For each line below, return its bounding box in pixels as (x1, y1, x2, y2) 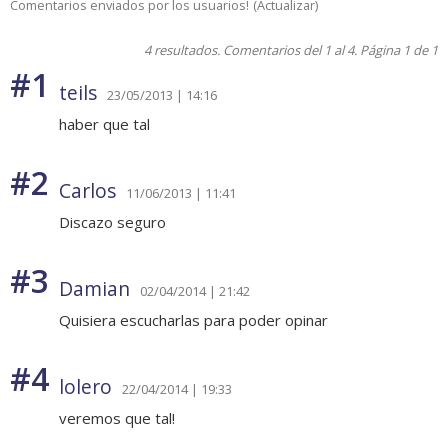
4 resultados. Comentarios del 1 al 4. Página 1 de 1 (144, 41, 438, 60)
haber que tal (59, 114, 150, 135)
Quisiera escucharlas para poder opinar (59, 310, 328, 331)
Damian (59, 275, 130, 303)
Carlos (59, 177, 116, 205)
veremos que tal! (59, 408, 175, 429)
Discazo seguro (59, 212, 166, 233)
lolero (59, 373, 112, 401)
